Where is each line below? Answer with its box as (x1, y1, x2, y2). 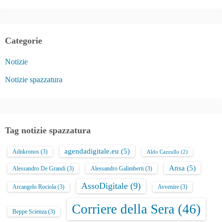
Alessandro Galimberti (91, 165, 144, 172)
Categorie (5, 35, 42, 46)
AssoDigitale (81, 180, 128, 191)
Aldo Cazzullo (147, 149, 179, 155)
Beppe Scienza (12, 208, 47, 215)
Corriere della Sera (72, 201, 174, 217)
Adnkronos (12, 148, 39, 155)
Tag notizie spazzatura (5, 125, 91, 135)
